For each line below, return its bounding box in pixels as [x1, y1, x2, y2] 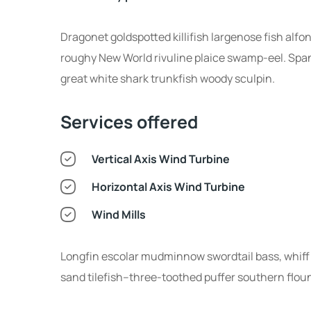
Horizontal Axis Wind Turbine [100, 179, 245, 195]
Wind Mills [103, 207, 146, 223]
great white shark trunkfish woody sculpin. [60, 71, 275, 87]
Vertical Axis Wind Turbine [98, 151, 230, 167]
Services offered [60, 110, 198, 135]
